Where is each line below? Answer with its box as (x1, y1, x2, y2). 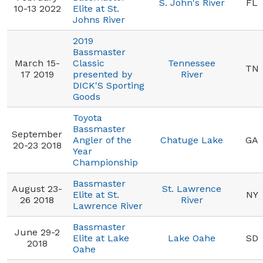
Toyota (73, 112, 102, 123)
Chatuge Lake (160, 134, 223, 146)
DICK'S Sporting (73, 80, 144, 91)
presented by (73, 69, 132, 80)
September (12, 129, 62, 140)
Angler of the (73, 134, 131, 146)
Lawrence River (73, 200, 143, 211)
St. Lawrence (162, 183, 221, 194)
